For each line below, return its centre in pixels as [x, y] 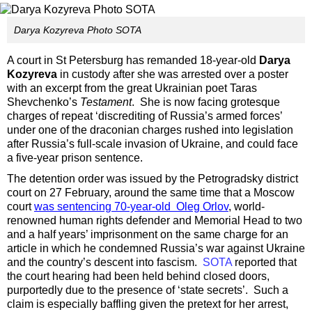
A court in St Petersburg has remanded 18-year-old [133, 61]
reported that [264, 263]
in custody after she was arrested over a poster [173, 75]
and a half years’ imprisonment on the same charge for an [148, 235]
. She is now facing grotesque [206, 102]
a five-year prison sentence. [75, 158]
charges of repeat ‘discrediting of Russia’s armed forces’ [145, 116]
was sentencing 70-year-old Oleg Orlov [131, 207]
